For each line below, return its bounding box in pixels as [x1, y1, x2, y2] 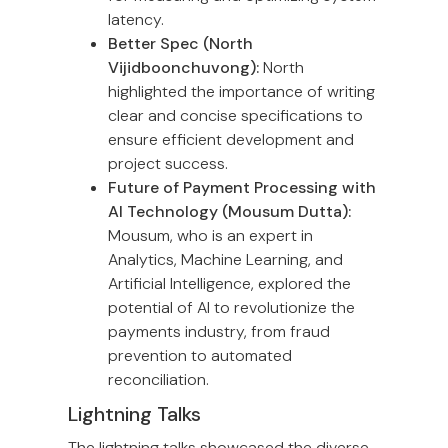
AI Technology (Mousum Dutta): [108, 201, 351, 223]
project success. [108, 153, 228, 175]
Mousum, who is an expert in [108, 225, 313, 247]
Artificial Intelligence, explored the [108, 273, 351, 295]
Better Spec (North [108, 33, 253, 55]
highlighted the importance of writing [108, 81, 375, 103]
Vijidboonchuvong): [108, 57, 259, 79]
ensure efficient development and [108, 129, 354, 151]
